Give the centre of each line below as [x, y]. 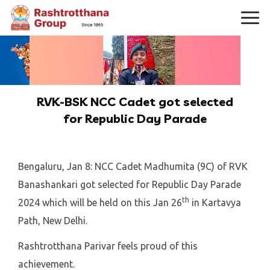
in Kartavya [215, 202]
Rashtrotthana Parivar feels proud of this [108, 246]
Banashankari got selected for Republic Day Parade [130, 184]
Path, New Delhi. [53, 221]
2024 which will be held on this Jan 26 [100, 202]
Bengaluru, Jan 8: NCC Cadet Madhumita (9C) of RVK [133, 166]
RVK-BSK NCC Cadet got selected [135, 102]
